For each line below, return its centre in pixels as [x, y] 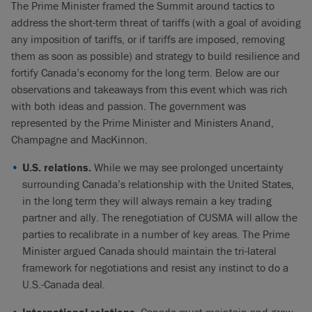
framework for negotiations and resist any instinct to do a [155, 267]
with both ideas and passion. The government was [128, 106]
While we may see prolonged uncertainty [187, 167]
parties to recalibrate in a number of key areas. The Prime [156, 234]
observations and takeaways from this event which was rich [149, 89]
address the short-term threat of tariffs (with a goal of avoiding [156, 22]
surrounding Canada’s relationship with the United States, [158, 184]
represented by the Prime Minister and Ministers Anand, [142, 123]
